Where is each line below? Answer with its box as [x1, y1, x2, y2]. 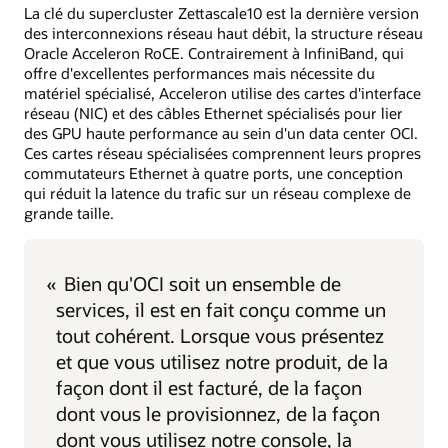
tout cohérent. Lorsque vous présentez [56, 323, 384, 349]
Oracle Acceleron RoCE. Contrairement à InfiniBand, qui [24, 42, 404, 63]
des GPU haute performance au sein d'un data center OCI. [24, 122, 418, 143]
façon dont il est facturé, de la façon [56, 375, 362, 401]
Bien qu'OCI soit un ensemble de [64, 271, 342, 297]
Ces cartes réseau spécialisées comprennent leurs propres [24, 142, 421, 163]
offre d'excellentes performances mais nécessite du [24, 62, 375, 83]
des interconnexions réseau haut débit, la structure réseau [24, 22, 423, 43]
